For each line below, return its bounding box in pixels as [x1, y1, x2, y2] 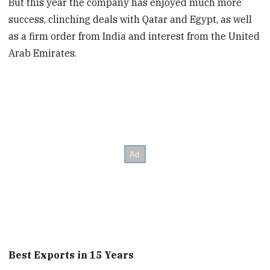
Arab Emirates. [8, 46, 77, 59]
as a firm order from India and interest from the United [8, 30, 260, 42]
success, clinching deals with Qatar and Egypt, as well [8, 13, 253, 25]
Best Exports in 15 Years [8, 249, 134, 262]
